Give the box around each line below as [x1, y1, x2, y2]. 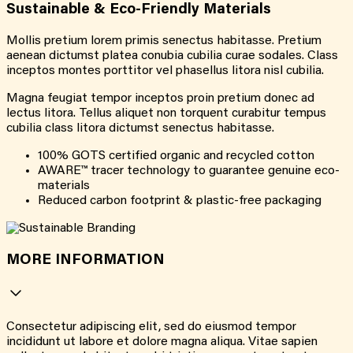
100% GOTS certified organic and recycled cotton [38, 149, 314, 162]
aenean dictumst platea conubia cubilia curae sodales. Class [6, 49, 338, 62]
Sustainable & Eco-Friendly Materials [6, 2, 271, 18]
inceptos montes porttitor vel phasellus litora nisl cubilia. [6, 64, 324, 77]
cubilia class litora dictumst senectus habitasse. [6, 121, 274, 135]
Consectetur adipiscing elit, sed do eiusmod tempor [6, 321, 296, 334]
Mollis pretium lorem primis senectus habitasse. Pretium [6, 34, 321, 47]
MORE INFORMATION [6, 252, 165, 268]
